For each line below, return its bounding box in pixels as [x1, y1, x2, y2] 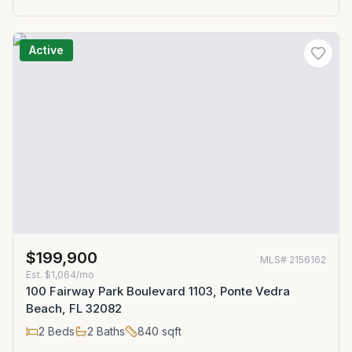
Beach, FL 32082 [26, 301, 122, 316]
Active [29, 43, 64, 57]
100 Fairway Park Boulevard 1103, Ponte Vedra [26, 284, 290, 299]
